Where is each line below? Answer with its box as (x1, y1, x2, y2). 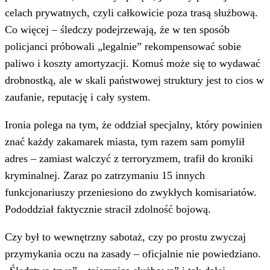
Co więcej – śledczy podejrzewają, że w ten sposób (5, 23, 230, 36)
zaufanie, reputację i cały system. (5, 90, 151, 103)
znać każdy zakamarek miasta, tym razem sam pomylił (5, 135, 245, 148)
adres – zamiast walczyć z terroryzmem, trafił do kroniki (5, 152, 253, 165)
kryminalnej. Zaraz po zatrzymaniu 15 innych (5, 169, 205, 181)
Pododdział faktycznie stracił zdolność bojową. (5, 202, 211, 215)
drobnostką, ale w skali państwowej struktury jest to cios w (5, 74, 264, 86)
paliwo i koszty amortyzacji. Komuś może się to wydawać (5, 57, 260, 69)
